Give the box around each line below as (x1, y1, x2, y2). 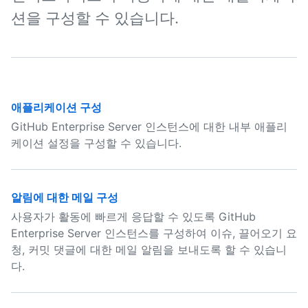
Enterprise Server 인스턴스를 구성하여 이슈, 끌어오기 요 (11, 226, 297, 240)
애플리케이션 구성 (11, 100, 102, 114)
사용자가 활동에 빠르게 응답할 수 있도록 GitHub (11, 210, 256, 223)
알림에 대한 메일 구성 (11, 190, 118, 204)
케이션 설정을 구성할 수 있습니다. (11, 136, 181, 150)
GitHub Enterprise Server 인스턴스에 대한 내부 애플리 (11, 120, 287, 133)
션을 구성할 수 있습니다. (11, 9, 179, 27)
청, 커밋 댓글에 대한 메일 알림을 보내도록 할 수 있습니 (11, 243, 287, 256)
